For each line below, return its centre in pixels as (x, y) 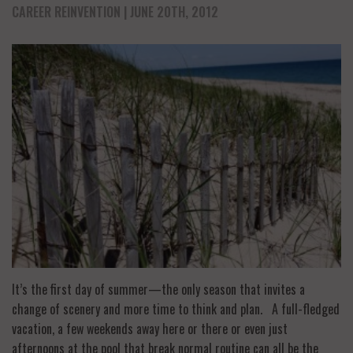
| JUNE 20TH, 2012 (169, 12)
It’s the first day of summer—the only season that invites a (158, 290)
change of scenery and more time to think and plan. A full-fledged (176, 309)
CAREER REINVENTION (66, 12)
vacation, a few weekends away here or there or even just (150, 329)
